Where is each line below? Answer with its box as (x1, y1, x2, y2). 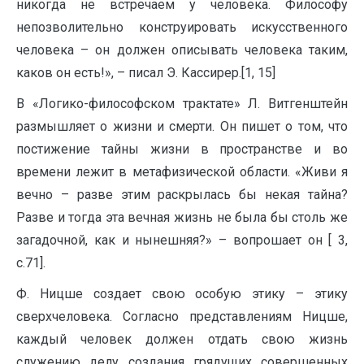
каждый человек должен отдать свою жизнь (16, 331, 348, 347)
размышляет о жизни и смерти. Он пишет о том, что (16, 119, 348, 134)
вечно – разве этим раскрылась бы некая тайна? (16, 187, 348, 202)
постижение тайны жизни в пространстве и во (16, 141, 348, 157)
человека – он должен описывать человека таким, (16, 42, 348, 58)
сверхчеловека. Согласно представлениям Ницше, (16, 309, 348, 324)
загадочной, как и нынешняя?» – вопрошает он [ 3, (16, 232, 348, 248)
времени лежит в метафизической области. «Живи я (16, 164, 348, 180)
